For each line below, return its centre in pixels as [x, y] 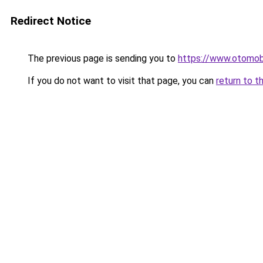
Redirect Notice [51, 21]
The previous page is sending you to [102, 58]
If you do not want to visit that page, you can [121, 81]
